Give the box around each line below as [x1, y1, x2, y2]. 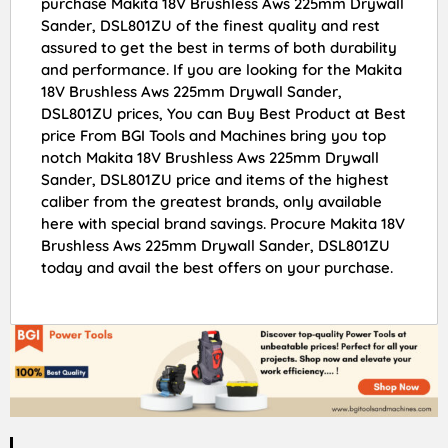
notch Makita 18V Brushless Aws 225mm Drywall [41, 148, 379, 168]
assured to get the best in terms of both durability [41, 38, 397, 58]
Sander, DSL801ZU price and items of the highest [41, 170, 389, 190]
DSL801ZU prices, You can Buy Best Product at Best [41, 104, 406, 124]
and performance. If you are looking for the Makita [41, 60, 402, 80]
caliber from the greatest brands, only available [41, 192, 382, 212]
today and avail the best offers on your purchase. [41, 258, 393, 278]
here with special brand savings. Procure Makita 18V [41, 214, 405, 234]
